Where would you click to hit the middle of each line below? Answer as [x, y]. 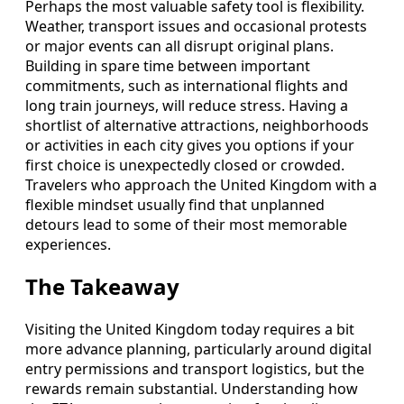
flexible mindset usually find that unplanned [175, 204]
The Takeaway [102, 287]
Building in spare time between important [168, 65]
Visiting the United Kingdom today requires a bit [190, 330]
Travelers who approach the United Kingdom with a [201, 184]
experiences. [68, 244]
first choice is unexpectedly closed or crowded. [185, 165]
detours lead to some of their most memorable [186, 224]
